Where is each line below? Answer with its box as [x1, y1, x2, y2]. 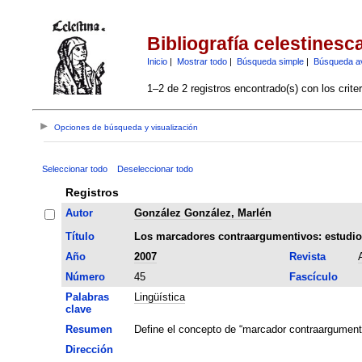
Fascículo [288, 270, 338, 283]
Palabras [65, 290, 109, 303]
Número [65, 270, 105, 283]
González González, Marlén [133, 206, 271, 219]
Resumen [65, 322, 112, 335]
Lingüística [133, 290, 185, 303]
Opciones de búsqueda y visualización [54, 123, 199, 133]
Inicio [146, 56, 167, 66]
